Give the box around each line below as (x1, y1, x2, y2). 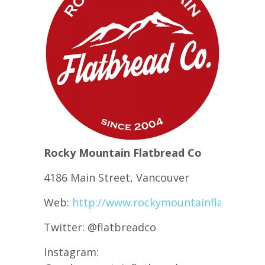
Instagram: (44, 245, 99, 259)
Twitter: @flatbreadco (44, 220, 156, 234)
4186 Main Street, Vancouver (44, 170, 189, 185)
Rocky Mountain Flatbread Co (44, 146, 202, 160)
